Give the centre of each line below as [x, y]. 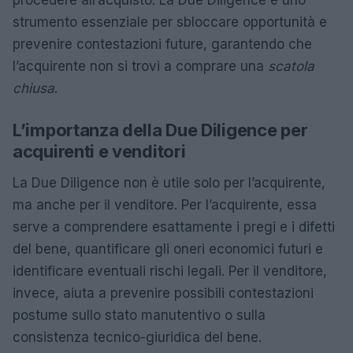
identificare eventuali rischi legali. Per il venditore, [170, 271]
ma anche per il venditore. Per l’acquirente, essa [165, 205]
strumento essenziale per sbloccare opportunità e [170, 22]
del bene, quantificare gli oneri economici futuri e [168, 249]
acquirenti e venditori [99, 151]
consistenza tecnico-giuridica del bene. [137, 337]
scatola [291, 66]
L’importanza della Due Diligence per [160, 130]
